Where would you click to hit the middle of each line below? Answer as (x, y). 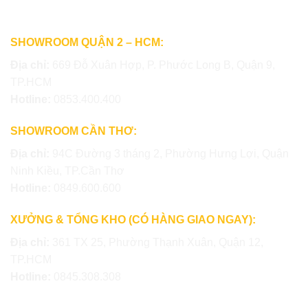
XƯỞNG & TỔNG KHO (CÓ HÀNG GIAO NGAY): (133, 219)
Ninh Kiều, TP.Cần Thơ (67, 170)
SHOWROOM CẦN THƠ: (74, 131)
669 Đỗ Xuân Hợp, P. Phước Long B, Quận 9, (164, 65)
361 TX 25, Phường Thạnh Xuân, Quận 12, (158, 242)
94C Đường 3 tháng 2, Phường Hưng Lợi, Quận (170, 153)
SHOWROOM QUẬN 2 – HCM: (87, 43)
